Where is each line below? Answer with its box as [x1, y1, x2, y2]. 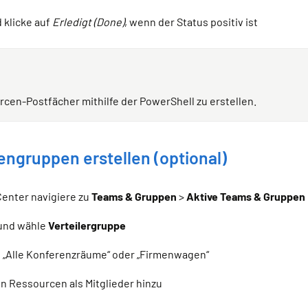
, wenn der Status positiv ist [124, 15, 258, 29]
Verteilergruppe [48, 219, 126, 232]
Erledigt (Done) [52, 15, 124, 29]
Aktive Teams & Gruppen [186, 190, 305, 203]
